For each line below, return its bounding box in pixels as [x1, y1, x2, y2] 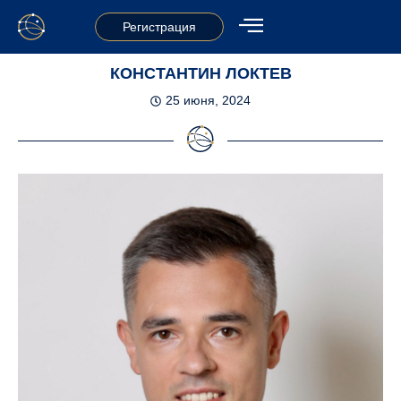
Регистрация [122, 20, 196, 34]
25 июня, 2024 [166, 93, 251, 107]
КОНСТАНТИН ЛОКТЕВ [109, 64, 292, 82]
